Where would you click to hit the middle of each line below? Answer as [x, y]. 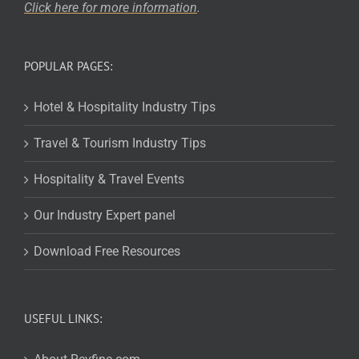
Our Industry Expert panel [105, 216]
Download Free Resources [107, 252]
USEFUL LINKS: [63, 319]
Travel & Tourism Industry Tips [120, 143]
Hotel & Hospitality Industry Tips [125, 107]
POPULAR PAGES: [68, 67]
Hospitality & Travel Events [109, 179]
